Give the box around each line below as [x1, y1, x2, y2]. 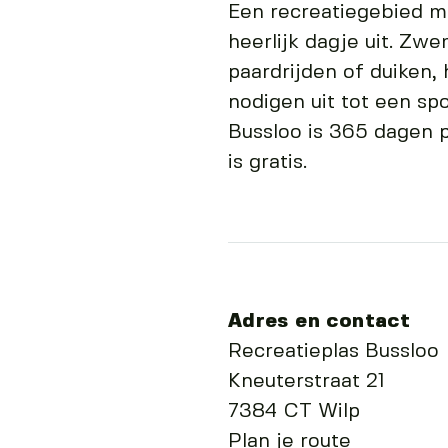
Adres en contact [227, 312, 411, 331]
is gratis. [227, 153, 313, 172]
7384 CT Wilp [227, 402, 360, 421]
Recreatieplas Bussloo [227, 342, 439, 361]
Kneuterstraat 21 [227, 372, 385, 391]
